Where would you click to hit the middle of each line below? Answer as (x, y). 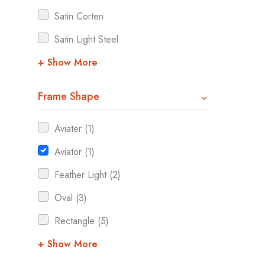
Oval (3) (71, 198)
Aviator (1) (75, 152)
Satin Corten (79, 16)
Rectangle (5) (82, 221)
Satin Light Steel (86, 39)
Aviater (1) (75, 129)
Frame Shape (69, 96)
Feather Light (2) (88, 175)
